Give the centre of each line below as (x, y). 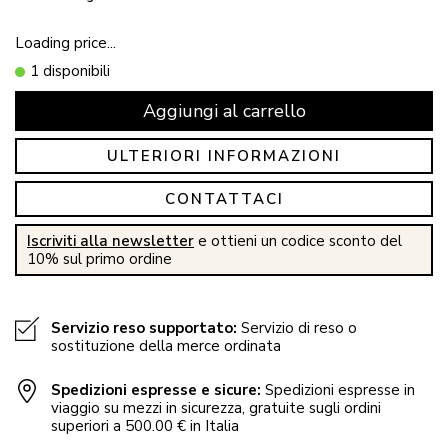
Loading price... (65, 42)
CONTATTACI (224, 198)
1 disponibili (70, 71)
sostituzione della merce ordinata (166, 345)
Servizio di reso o (297, 327)
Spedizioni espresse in (338, 389)
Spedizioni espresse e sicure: (156, 389)
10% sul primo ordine (99, 258)
